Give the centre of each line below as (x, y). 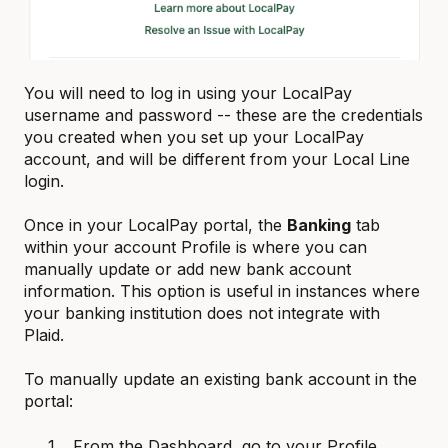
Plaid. (44, 335)
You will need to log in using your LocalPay (188, 93)
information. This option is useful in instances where (222, 291)
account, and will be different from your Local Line (217, 159)
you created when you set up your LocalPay (194, 137)
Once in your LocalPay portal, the (155, 225)
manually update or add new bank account (187, 269)
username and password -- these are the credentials (223, 115)
